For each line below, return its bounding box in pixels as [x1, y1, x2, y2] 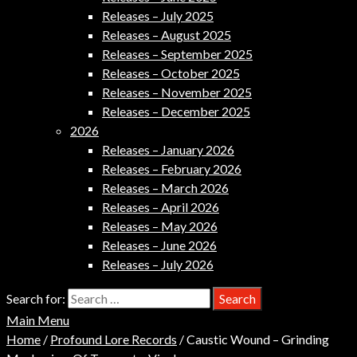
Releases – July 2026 [102, 257, 214, 272]
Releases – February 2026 [102, 161, 241, 176]
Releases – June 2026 [102, 237, 217, 253]
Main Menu [6, 312, 69, 328]
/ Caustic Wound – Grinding [177, 331, 329, 347]
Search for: [6, 291, 65, 306]
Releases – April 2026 [102, 199, 219, 214]
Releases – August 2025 [102, 27, 231, 42]
